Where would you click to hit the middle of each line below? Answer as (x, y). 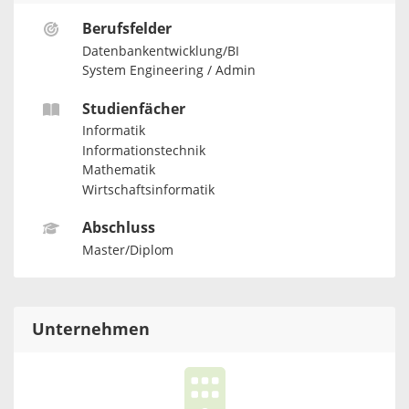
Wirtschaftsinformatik (148, 190)
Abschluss (118, 227)
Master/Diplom (127, 250)
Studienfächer (133, 109)
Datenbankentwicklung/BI (160, 51)
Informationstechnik (143, 151)
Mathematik (118, 171)
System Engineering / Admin (168, 71)
